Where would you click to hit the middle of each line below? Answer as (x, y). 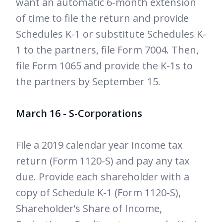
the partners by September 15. (88, 82)
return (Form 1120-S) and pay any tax (103, 161)
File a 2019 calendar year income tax (99, 145)
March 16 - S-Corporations (79, 113)
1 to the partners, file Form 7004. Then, (107, 50)
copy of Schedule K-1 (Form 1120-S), (98, 193)
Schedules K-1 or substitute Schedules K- (111, 34)
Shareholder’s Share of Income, (89, 209)
